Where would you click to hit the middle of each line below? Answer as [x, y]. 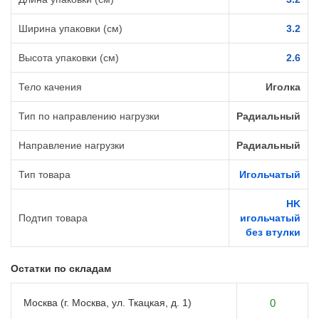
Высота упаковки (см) [69, 58]
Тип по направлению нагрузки [89, 116]
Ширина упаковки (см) [70, 29]
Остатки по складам [61, 269]
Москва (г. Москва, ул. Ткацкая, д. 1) [108, 303]
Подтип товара [53, 218]
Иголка [283, 87]
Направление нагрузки [72, 146]
